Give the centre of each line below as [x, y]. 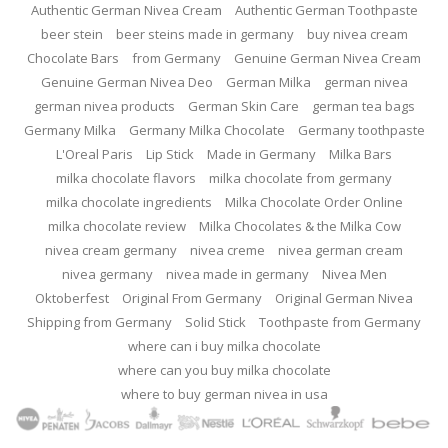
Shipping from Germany [99, 321]
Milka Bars [360, 153]
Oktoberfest [72, 297]
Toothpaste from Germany [340, 321]
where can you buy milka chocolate [224, 369]
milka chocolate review [116, 225]
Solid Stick [215, 321]
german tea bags [363, 105]
